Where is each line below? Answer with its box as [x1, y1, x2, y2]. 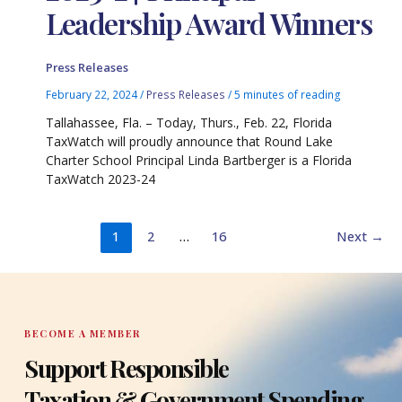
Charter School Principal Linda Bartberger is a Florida [46, 151, 353, 169]
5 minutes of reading [234, 87, 342, 102]
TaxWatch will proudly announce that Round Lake [46, 132, 334, 150]
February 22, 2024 [46, 87, 141, 102]
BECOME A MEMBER [24, 326, 141, 340]
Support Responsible [24, 351, 229, 384]
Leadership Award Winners [46, 3, 372, 42]
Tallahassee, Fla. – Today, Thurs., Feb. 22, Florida [46, 113, 333, 131]
